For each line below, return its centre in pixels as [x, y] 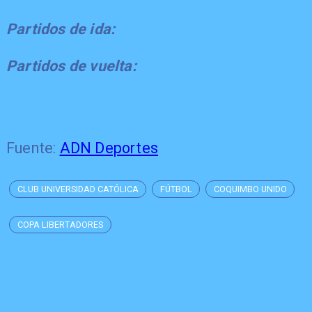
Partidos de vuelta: [71, 66]
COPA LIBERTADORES [61, 225]
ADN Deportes [109, 148]
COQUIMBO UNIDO [251, 189]
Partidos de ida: [61, 29]
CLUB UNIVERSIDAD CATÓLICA [78, 189]
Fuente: [33, 148]
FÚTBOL [177, 189]
